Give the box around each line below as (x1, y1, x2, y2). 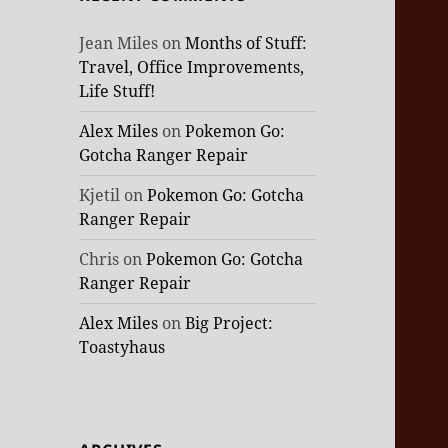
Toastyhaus (79, 336, 166, 359)
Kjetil (79, 184, 121, 207)
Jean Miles (79, 32, 159, 55)
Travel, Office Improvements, (79, 56, 305, 79)
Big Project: (185, 312, 274, 335)
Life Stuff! (79, 80, 156, 103)
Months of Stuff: (185, 32, 308, 55)
